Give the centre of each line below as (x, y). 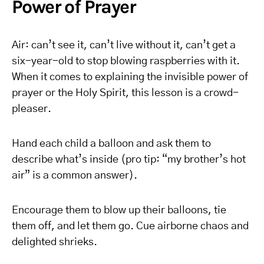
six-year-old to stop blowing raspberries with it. (126, 61)
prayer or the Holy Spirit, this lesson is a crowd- (125, 93)
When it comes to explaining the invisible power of (130, 77)
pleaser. (32, 109)
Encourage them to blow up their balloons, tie (119, 210)
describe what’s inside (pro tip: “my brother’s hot (129, 160)
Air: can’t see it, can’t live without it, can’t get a (124, 45)
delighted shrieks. (55, 242)
